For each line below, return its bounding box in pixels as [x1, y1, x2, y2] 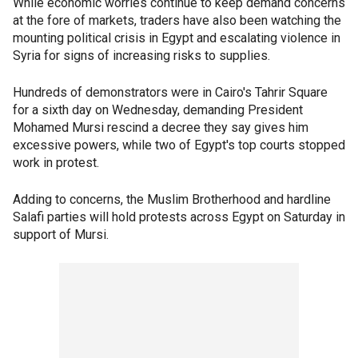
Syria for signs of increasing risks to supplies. [13, 48, 270, 63]
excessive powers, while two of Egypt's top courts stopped [13, 137, 345, 153]
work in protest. [13, 155, 99, 170]
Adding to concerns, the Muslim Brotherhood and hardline [13, 192, 331, 207]
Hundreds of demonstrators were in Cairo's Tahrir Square [13, 85, 328, 100]
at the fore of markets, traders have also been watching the [13, 13, 341, 28]
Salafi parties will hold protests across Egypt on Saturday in [13, 209, 345, 225]
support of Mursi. [13, 227, 109, 242]
